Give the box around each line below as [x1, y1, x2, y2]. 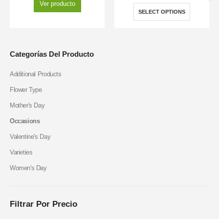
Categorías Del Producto [10, 50, 94, 58]
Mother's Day [10, 102, 45, 109]
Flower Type [10, 86, 42, 93]
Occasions [10, 117, 40, 125]
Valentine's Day [10, 133, 51, 140]
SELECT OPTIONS [138, 9, 185, 15]
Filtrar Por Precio [10, 199, 77, 209]
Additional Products [10, 70, 62, 78]
